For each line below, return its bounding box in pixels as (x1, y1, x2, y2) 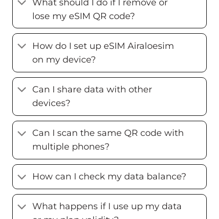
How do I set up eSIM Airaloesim (32, 41, 175, 51)
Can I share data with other (32, 84, 153, 95)
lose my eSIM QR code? (32, 10, 135, 21)
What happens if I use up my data (32, 201, 182, 212)
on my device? (32, 54, 96, 65)
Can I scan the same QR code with (32, 128, 184, 138)
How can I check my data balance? (32, 171, 187, 182)
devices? (32, 98, 71, 109)
